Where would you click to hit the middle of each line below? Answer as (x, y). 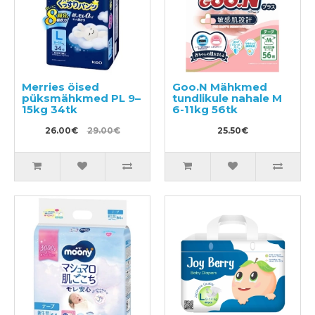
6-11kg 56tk (205, 110)
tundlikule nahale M (227, 98)
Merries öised (60, 87)
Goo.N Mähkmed (220, 87)
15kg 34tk (50, 110)
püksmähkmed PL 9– (81, 98)
